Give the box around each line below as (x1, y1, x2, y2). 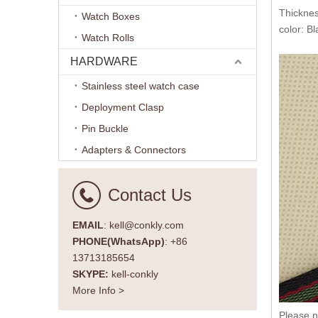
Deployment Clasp (82, 102, 164, 113)
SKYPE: (72, 268, 111, 280)
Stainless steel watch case (82, 80, 199, 92)
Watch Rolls (82, 32, 134, 43)
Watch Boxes (82, 11, 140, 22)
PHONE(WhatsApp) (72, 236, 165, 247)
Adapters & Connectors (82, 144, 186, 155)
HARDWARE (70, 55, 138, 67)
